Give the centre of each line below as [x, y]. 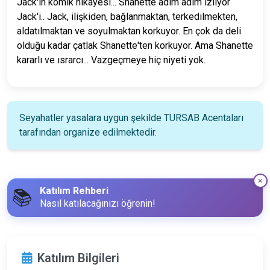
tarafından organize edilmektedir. [88, 132]
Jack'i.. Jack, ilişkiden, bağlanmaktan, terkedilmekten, [127, 17]
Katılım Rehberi [74, 190]
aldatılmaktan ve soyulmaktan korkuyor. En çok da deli [129, 31]
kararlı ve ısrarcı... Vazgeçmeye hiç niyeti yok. [111, 60]
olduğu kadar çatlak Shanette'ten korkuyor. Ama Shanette [135, 46]
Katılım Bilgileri [78, 258]
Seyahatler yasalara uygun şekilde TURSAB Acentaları [131, 118]
